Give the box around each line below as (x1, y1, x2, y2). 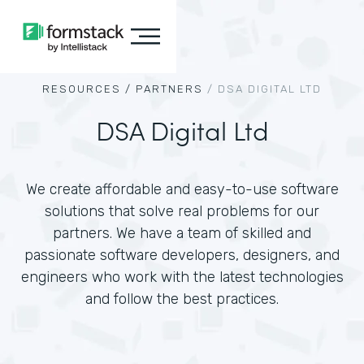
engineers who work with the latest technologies (20, 268, 344, 286)
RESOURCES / (42, 83, 132, 95)
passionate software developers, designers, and (24, 246, 340, 264)
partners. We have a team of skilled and (53, 224, 311, 242)
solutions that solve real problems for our (45, 202, 319, 220)
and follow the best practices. (85, 290, 279, 308)
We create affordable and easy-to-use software (25, 180, 339, 198)
